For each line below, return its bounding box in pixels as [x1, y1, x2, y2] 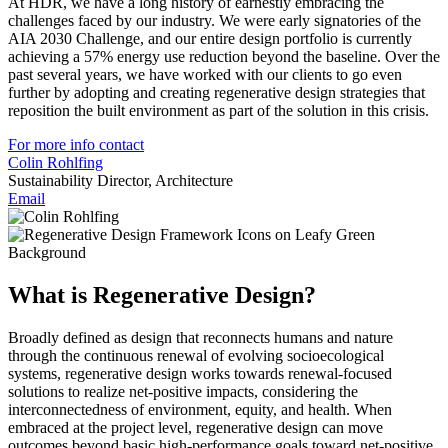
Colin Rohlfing [8, 153, 103, 171]
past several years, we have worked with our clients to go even [8, 65, 402, 83]
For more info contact [8, 135, 144, 153]
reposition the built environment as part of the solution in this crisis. [8, 101, 429, 119]
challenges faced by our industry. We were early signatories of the [8, 11, 421, 29]
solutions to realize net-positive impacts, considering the [8, 382, 358, 400]
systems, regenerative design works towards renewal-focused [8, 364, 392, 382]
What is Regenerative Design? [8, 281, 316, 308]
